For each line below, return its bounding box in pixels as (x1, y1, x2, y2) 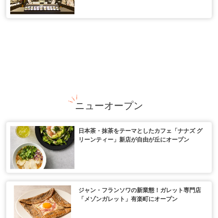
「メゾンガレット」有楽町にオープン (78, 194, 178, 203)
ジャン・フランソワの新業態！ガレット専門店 (78, 185, 201, 195)
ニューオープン (75, 98, 143, 112)
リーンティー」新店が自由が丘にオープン (78, 135, 189, 144)
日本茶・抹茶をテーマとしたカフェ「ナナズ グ (78, 126, 202, 135)
